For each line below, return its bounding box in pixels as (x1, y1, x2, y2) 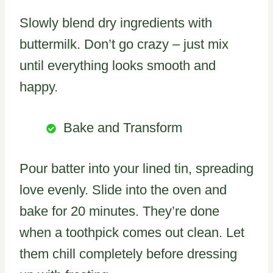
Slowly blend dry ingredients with (19, 15, 212, 30)
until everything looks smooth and (19, 57, 216, 73)
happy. (19, 79, 58, 94)
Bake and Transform (63, 119, 182, 135)
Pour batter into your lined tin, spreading (19, 160, 253, 176)
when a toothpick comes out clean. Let (19, 224, 244, 240)
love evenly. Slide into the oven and (19, 182, 227, 197)
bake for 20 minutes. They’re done (19, 203, 219, 219)
